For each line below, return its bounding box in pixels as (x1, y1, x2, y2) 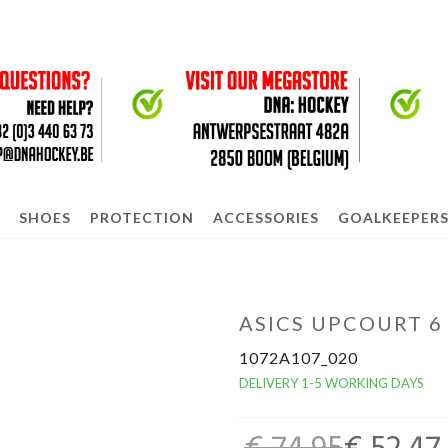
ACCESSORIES (212, 209, 319, 226)
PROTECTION (89, 209, 194, 226)
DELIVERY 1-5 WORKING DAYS (239, 375, 424, 391)
